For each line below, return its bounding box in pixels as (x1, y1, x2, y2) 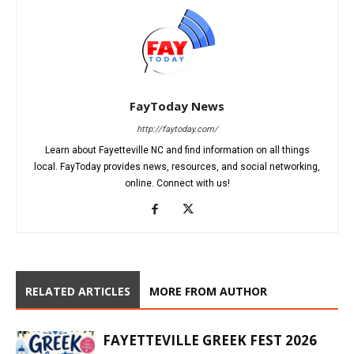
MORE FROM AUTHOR (149, 284, 267, 299)
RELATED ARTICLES (25, 284, 130, 299)
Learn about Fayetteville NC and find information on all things (44, 145, 310, 156)
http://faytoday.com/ (136, 124, 218, 135)
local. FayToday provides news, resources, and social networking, (34, 161, 320, 173)
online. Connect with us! (124, 178, 230, 190)
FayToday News (130, 98, 224, 115)
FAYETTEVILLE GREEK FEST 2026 (103, 331, 317, 350)
